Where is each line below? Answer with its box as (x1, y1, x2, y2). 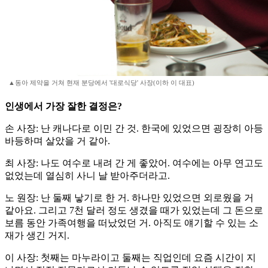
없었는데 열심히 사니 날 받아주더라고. (5, 170, 170, 181)
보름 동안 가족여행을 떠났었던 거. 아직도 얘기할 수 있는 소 (5, 218, 258, 229)
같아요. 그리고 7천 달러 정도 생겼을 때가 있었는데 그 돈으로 (5, 205, 263, 216)
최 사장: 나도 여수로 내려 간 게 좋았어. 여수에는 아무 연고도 (5, 158, 263, 169)
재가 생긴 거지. (5, 230, 69, 241)
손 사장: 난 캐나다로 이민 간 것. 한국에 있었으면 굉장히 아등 (5, 123, 263, 134)
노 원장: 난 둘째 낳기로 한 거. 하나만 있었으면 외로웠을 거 (5, 193, 254, 203)
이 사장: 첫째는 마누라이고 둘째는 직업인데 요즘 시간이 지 (5, 252, 256, 263)
